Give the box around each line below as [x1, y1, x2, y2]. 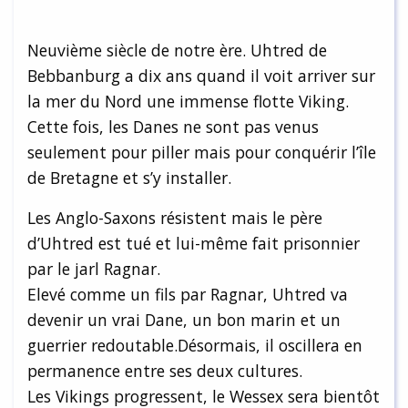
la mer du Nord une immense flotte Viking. [27, 89, 349, 112]
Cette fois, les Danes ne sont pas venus [27, 115, 319, 138]
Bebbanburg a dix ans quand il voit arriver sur [27, 64, 375, 87]
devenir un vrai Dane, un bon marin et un [27, 308, 341, 331]
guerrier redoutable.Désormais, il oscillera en [27, 333, 362, 356]
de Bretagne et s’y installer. [27, 166, 231, 189]
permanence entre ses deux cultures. [27, 359, 302, 382]
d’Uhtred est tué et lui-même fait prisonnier [27, 231, 360, 254]
